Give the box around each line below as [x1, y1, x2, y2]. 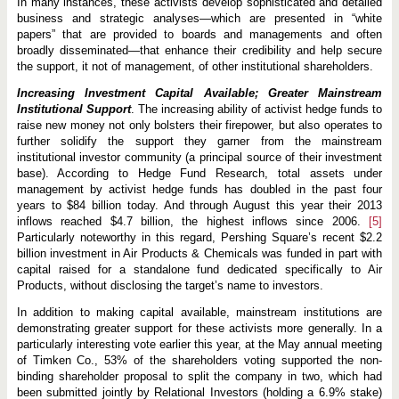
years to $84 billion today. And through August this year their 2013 [16, 198, 383, 212]
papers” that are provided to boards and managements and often [16, 27, 383, 41]
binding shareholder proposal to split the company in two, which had [16, 369, 383, 383]
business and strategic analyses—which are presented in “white [16, 11, 383, 25]
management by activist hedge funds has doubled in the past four [16, 182, 383, 196]
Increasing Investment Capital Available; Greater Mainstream [16, 85, 383, 100]
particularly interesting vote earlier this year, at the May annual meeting [16, 337, 383, 351]
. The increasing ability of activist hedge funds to [130, 102, 383, 116]
